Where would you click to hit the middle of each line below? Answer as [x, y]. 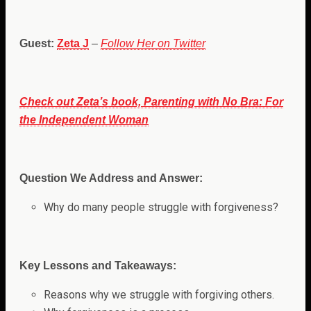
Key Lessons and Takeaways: [98, 266]
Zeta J [73, 44]
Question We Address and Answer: [111, 178]
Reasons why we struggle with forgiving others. [159, 295]
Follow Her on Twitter [153, 44]
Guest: [38, 44]
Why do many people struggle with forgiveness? [161, 208]
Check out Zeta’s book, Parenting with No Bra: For [151, 102]
